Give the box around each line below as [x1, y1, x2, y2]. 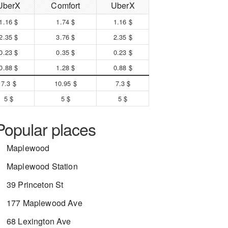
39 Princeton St [7, 179, 64, 190]
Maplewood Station [7, 160, 78, 172]
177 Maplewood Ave [7, 197, 82, 209]
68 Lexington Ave [7, 215, 71, 227]
